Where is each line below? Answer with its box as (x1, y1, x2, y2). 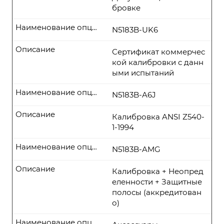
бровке (112, 3, 140, 12)
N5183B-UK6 (112, 25, 158, 34)
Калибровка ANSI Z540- (112, 112, 204, 121)
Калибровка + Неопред (112, 166, 203, 176)
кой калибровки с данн (112, 57, 203, 67)
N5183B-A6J (112, 90, 156, 99)
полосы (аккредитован (112, 187, 201, 197)
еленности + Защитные (112, 177, 202, 186)
